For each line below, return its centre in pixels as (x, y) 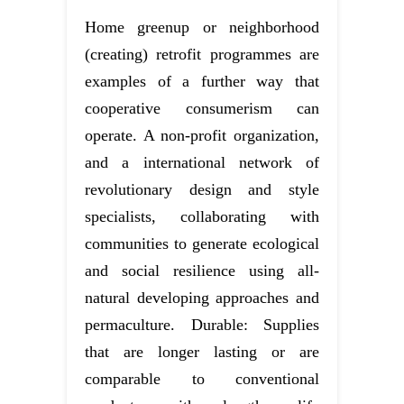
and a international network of (202, 163)
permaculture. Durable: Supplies (202, 325)
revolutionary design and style (202, 190)
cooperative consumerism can (202, 109)
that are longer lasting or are (202, 352)
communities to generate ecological (202, 244)
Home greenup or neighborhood (202, 28)
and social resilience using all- (202, 271)
